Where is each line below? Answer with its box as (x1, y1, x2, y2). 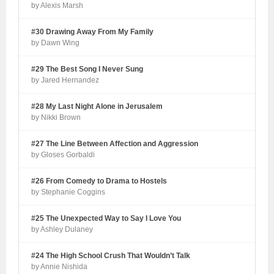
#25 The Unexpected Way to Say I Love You (31, 213, 182, 223)
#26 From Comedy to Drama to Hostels (31, 176, 168, 185)
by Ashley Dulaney (31, 224, 94, 234)
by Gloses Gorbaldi (31, 150, 95, 159)
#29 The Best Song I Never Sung (31, 64, 144, 73)
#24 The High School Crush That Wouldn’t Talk (31, 251, 191, 260)
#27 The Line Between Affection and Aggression (31, 139, 199, 148)
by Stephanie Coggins (31, 187, 106, 196)
